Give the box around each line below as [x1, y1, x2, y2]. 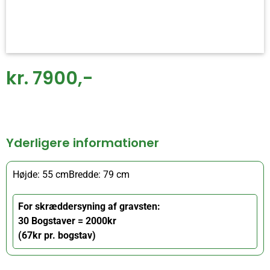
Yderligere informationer [6, 134, 159, 152]
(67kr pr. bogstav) [18, 230, 96, 242]
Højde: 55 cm [13, 169, 69, 181]
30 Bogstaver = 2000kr [18, 215, 117, 227]
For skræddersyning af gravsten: [18, 201, 161, 213]
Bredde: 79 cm [69, 169, 130, 181]
